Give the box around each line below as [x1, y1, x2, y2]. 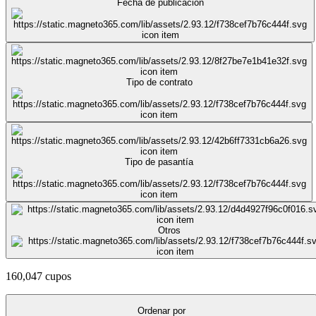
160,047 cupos [6, 269, 71, 282]
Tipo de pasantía [125, 156, 193, 167]
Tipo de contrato [126, 76, 193, 87]
